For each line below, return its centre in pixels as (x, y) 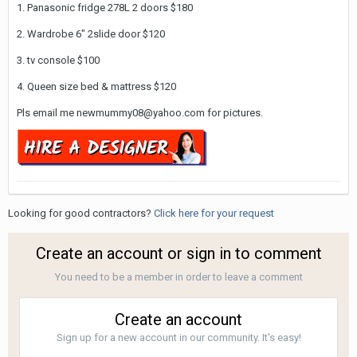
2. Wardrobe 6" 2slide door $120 (91, 33)
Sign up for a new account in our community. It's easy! (178, 337)
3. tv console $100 (58, 60)
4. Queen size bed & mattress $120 (96, 86)
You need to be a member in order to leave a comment (178, 277)
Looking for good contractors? (81, 213)
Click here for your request (214, 213)
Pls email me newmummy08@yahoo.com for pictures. (140, 112)
